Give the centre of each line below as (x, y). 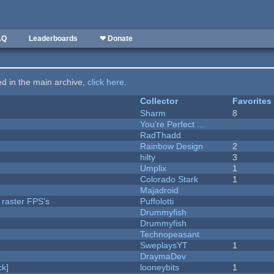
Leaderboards (53, 39)
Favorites (252, 101)
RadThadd (161, 135)
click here (106, 82)
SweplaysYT (164, 246)
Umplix (154, 168)
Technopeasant (170, 235)
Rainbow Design (172, 146)
